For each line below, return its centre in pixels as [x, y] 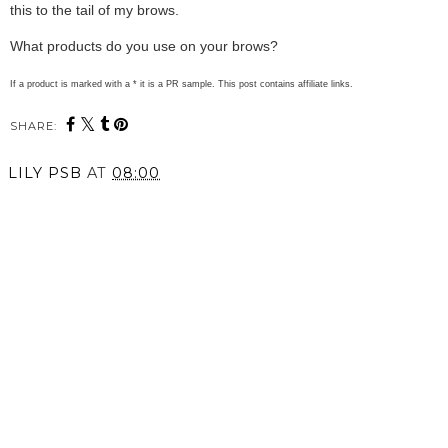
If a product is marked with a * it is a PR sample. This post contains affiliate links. [183, 83]
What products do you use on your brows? [146, 45]
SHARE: [33, 125]
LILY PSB [45, 172]
